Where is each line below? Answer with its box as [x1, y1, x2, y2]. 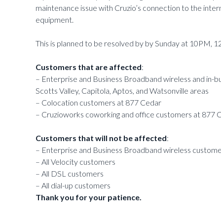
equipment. [36, 15, 74, 25]
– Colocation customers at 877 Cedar [36, 98, 161, 108]
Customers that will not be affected [36, 133, 167, 143]
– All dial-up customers [36, 181, 110, 190]
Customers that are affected [36, 62, 142, 72]
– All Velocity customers [36, 157, 115, 167]
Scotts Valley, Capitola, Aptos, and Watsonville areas [36, 86, 209, 96]
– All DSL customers [36, 169, 104, 179]
